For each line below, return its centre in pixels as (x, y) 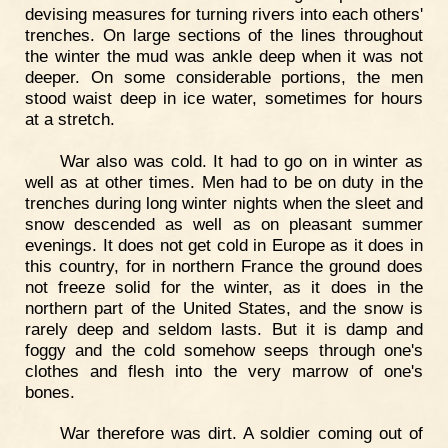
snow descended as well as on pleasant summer (224, 223)
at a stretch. (70, 118)
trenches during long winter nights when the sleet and (224, 202)
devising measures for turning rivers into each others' (224, 13)
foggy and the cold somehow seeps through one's (224, 349)
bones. (50, 391)
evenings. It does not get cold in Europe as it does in (224, 244)
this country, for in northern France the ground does (224, 265)
